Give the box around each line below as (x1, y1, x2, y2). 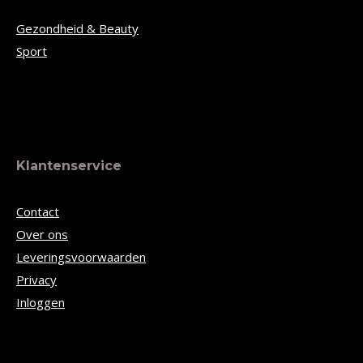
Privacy (16, 271, 57, 288)
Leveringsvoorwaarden (16, 249, 146, 265)
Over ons (16, 226, 68, 242)
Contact (16, 203, 59, 220)
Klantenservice (16, 158, 122, 173)
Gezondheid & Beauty (16, 20, 139, 36)
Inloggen (16, 294, 65, 310)
